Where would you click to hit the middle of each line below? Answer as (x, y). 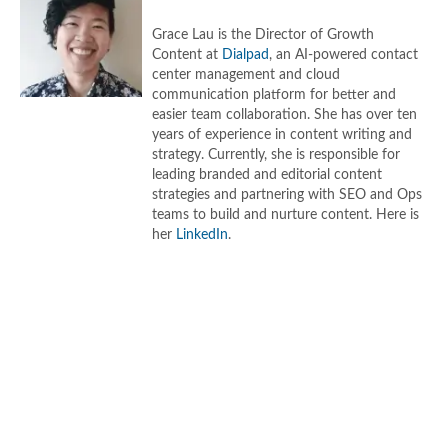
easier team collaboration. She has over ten (285, 115)
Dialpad (246, 55)
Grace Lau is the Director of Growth (263, 35)
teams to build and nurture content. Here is (286, 215)
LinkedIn (202, 235)
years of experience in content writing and (282, 135)
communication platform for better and (274, 95)
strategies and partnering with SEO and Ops (287, 195)
